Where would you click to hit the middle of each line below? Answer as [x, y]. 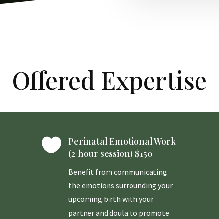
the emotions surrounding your [120, 186]
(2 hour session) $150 [110, 154]
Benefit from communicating [118, 172]
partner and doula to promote [119, 213]
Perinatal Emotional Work [122, 142]
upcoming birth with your [111, 199]
